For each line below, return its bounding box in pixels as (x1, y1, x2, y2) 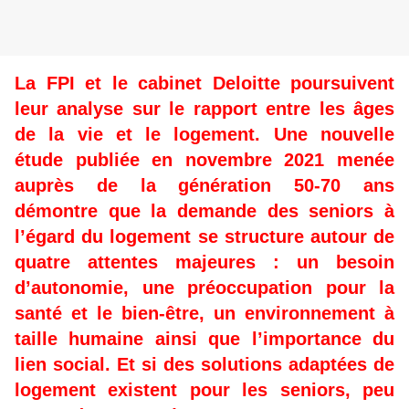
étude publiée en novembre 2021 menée (15, 150, 394, 171)
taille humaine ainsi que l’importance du (15, 329, 394, 350)
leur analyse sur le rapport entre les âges (15, 99, 394, 120)
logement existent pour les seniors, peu (15, 380, 394, 401)
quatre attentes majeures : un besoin (15, 252, 394, 273)
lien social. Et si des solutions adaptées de (15, 354, 394, 375)
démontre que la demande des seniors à (15, 201, 394, 222)
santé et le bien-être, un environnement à (15, 303, 394, 324)
